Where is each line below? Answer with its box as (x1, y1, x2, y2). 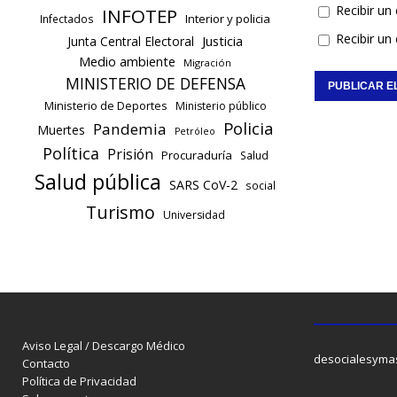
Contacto (22, 355, 70, 372)
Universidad (162, 207, 225, 223)
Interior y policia (185, 11, 271, 27)
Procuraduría (160, 147, 232, 164)
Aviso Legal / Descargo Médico (22, 338, 185, 354)
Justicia (202, 32, 244, 51)
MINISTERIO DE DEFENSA (65, 73, 245, 95)
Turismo (85, 200, 155, 225)
